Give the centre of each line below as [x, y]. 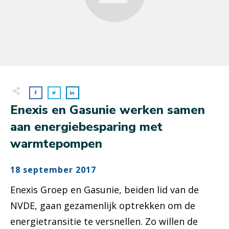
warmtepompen [56, 144]
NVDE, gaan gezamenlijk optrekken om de [103, 206]
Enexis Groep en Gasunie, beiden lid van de [105, 190]
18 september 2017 [53, 170]
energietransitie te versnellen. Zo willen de [104, 222]
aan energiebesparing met [86, 127]
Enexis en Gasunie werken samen [108, 110]
